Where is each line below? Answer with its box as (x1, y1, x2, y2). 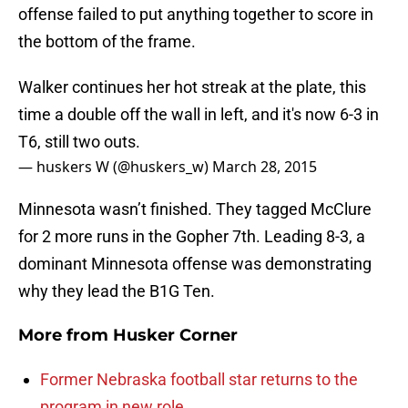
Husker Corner (113, 325, 238, 346)
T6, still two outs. (18, 132, 140, 152)
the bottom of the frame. (18, 32, 196, 52)
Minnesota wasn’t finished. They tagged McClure (18, 199, 372, 219)
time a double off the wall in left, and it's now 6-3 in (18, 105, 379, 125)
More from (18, 325, 113, 346)
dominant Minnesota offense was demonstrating (18, 254, 372, 274)
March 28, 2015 (212, 157, 317, 178)
